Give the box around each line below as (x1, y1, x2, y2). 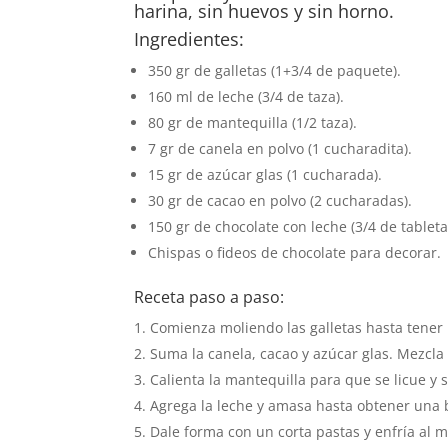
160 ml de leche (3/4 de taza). (148, 87, 345, 107)
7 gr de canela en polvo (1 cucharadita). (148, 139, 413, 159)
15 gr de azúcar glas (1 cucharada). (148, 165, 383, 185)
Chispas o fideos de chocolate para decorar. (148, 243, 442, 263)
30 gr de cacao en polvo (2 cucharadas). (148, 191, 413, 211)
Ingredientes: (134, 27, 245, 52)
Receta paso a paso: (134, 286, 285, 309)
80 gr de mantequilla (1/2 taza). (148, 113, 358, 133)
